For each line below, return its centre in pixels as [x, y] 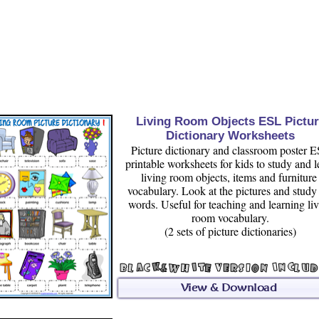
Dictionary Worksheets [230, 136]
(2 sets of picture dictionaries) [230, 231]
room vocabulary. [230, 218]
